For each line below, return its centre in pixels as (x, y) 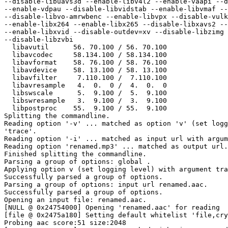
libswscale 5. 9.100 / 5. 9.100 (8, 93)
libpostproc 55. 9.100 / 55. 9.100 (8, 108)
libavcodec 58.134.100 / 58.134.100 (8, 55)
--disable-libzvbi (39, 40)
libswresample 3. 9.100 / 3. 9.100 (8, 101)
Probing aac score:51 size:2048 (65, 223)
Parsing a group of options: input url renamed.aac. (106, 185)
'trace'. (20, 131)
